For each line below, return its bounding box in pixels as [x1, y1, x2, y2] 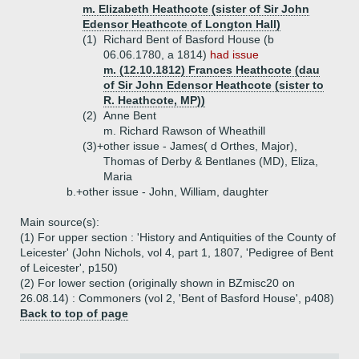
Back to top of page [20, 307, 128, 320]
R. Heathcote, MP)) [103, 94, 205, 107]
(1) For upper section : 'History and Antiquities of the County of [20, 231, 336, 244]
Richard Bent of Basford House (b [103, 33, 274, 46]
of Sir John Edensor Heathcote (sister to [103, 79, 324, 91]
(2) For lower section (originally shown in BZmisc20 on [20, 276, 295, 289]
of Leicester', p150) [20, 261, 118, 274]
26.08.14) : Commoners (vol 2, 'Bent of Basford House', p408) [20, 292, 334, 305]
